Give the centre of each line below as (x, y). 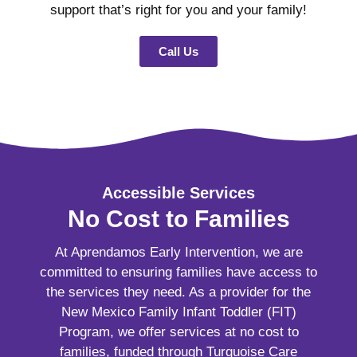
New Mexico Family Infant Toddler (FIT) (178, 312)
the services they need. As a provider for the (178, 292)
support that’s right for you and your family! (178, 10)
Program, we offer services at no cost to (178, 332)
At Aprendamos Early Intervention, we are (178, 253)
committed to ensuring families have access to (178, 273)
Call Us (178, 52)
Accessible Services (178, 193)
